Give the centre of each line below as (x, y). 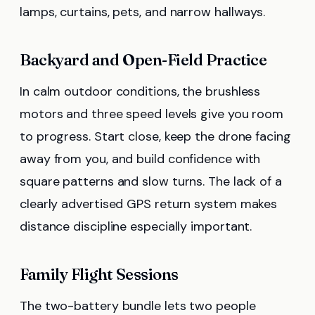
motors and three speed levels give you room (152, 114)
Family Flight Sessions (99, 275)
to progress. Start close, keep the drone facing (155, 137)
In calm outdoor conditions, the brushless (140, 92)
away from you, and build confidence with (140, 159)
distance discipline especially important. (136, 227)
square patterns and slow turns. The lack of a (151, 182)
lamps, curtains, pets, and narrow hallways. (143, 12)
